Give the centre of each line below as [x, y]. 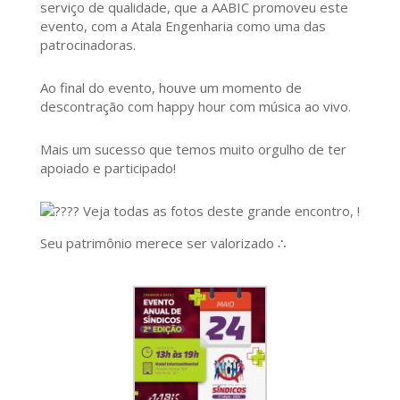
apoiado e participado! [108, 167]
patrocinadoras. [87, 44]
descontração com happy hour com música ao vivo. [195, 106]
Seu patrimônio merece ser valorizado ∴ [163, 242]
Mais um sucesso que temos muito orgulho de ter [193, 149]
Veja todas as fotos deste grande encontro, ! [219, 210]
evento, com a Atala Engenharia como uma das [183, 25]
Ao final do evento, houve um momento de [171, 87]
